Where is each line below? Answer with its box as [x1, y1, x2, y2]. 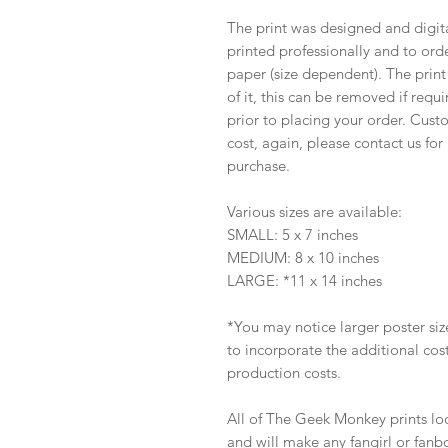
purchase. [227, 156, 290, 176]
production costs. [227, 363, 341, 383]
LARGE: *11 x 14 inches [227, 271, 382, 291]
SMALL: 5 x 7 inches [227, 225, 358, 245]
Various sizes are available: [227, 202, 402, 222]
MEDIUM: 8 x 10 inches [227, 248, 379, 268]
